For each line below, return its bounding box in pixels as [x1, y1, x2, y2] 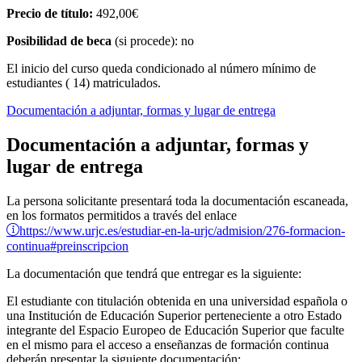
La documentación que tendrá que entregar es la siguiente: [6, 267, 301, 281]
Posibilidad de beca [6, 34, 115, 48]
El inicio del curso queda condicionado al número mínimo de [6, 61, 316, 76]
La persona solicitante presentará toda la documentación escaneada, [6, 194, 348, 208]
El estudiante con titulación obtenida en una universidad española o [6, 294, 347, 309]
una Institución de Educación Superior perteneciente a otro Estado [6, 309, 342, 323]
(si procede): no [115, 34, 194, 48]
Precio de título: [6, 6, 96, 21]
